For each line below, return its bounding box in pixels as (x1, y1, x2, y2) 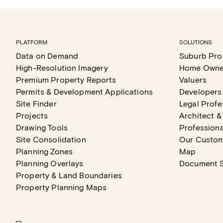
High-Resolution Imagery (16, 63, 109, 72)
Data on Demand (16, 51, 79, 60)
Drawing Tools (16, 122, 68, 132)
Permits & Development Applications (16, 87, 153, 96)
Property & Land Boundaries (16, 170, 122, 180)
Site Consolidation (16, 134, 86, 144)
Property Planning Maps (16, 182, 107, 192)
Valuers (179, 75, 207, 84)
